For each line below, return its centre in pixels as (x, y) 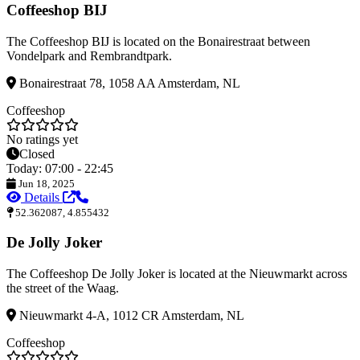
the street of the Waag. (63, 288)
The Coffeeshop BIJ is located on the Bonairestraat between (158, 41)
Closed (37, 153)
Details (42, 197)
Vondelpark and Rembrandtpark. (89, 55)
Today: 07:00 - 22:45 (60, 168)
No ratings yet (42, 139)
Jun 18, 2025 (45, 183)
